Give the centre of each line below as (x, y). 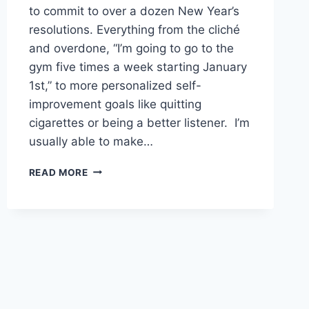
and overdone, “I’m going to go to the (131, 48)
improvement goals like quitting (115, 104)
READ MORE (58, 172)
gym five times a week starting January (138, 67)
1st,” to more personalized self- (115, 85)
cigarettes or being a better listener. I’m (139, 122)
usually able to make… (91, 141)
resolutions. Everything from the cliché (134, 29)
